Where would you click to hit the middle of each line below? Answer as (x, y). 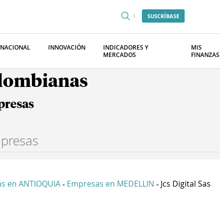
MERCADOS (120, 55)
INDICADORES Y (126, 47)
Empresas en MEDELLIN (110, 184)
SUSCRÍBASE (163, 16)
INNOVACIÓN (67, 47)
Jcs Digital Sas (186, 184)
